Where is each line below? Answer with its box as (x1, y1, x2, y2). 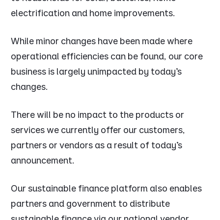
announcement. (11, 155, 78, 166)
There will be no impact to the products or (11, 110, 185, 120)
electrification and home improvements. (11, 8, 176, 19)
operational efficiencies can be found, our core (11, 51, 203, 62)
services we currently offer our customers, (11, 125, 186, 136)
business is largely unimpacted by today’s (11, 66, 182, 77)
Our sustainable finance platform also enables (11, 183, 202, 194)
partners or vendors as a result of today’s (11, 140, 183, 151)
